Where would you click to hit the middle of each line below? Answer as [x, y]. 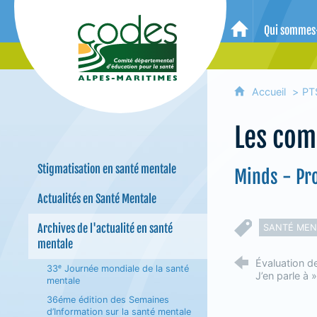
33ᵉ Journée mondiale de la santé [117, 269]
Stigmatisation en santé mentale [106, 169]
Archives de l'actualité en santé [105, 229]
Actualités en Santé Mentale [97, 199]
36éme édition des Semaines [108, 300]
